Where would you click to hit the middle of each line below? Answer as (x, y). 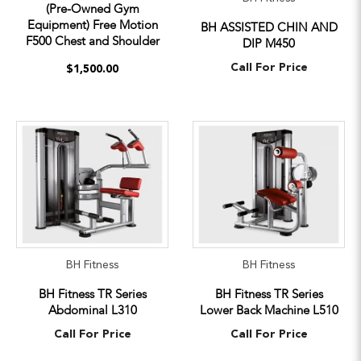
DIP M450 (269, 43)
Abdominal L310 (92, 310)
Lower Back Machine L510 (269, 310)
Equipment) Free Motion (92, 25)
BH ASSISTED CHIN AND (269, 27)
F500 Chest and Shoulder (92, 41)
